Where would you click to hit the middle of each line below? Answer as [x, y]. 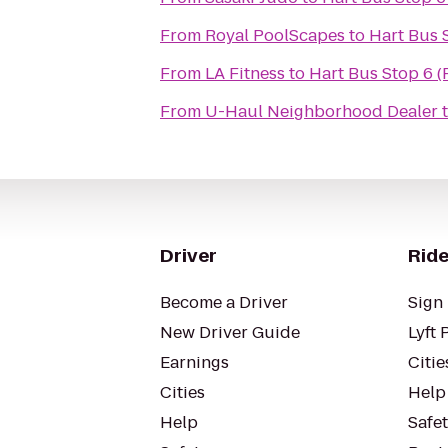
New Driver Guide [230, 332]
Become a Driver [224, 302]
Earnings [194, 362]
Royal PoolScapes [275, 35]
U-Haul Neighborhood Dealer [321, 111]
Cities [182, 392]
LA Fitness [245, 73]
